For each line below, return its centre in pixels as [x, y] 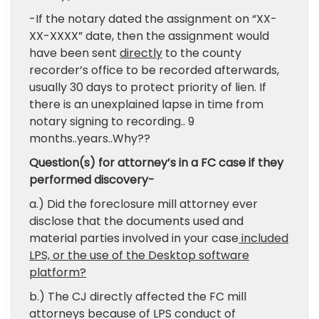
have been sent [74, 53]
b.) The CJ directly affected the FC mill [138, 297]
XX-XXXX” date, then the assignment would [149, 36]
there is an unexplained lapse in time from [146, 104]
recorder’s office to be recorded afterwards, [154, 70]
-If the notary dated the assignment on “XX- [153, 19]
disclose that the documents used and [136, 221]
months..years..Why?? [90, 138]
